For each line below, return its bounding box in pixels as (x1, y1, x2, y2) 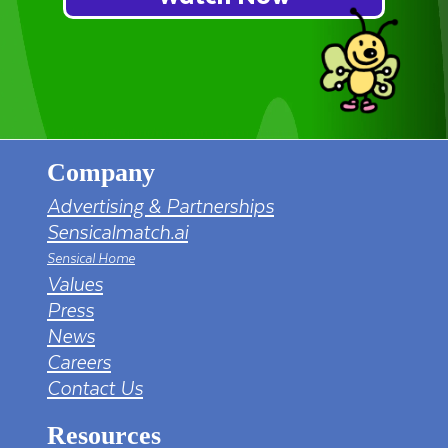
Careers (47, 345, 111, 377)
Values (47, 267, 103, 299)
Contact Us (47, 371, 143, 403)
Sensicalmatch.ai (47, 215, 188, 247)
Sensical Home (47, 246, 135, 268)
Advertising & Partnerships (47, 189, 274, 221)
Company (47, 157, 155, 187)
